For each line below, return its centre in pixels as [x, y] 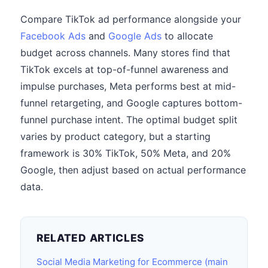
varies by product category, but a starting [115, 136]
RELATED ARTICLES [91, 238]
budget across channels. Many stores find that [125, 53]
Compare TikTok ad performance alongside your [131, 19]
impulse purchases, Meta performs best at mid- [128, 86]
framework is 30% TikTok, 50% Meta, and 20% [126, 153]
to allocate [187, 36]
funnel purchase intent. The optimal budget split [129, 120]
